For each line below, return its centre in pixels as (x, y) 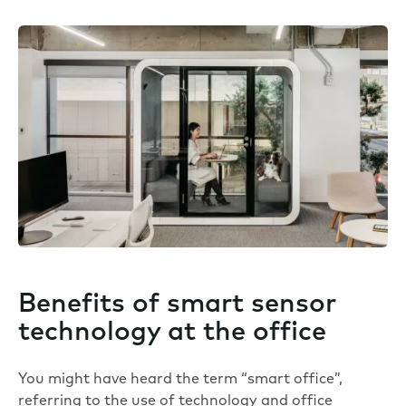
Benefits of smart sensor (177, 305)
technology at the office (172, 333)
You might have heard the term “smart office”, (180, 380)
